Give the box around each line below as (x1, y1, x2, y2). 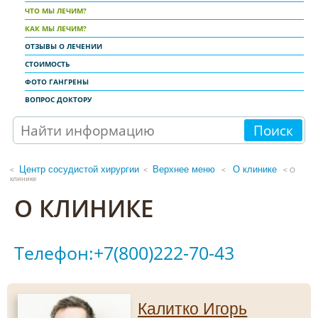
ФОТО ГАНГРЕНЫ (25, 76, 89, 87)
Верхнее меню (152, 163, 215, 175)
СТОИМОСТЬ (25, 58, 70, 69)
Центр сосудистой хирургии (18, 163, 139, 175)
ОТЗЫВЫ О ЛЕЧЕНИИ (25, 40, 102, 51)
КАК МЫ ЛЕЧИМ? (25, 23, 87, 33)
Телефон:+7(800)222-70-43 (14, 241, 234, 265)
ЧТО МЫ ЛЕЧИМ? (25, 5, 87, 16)
